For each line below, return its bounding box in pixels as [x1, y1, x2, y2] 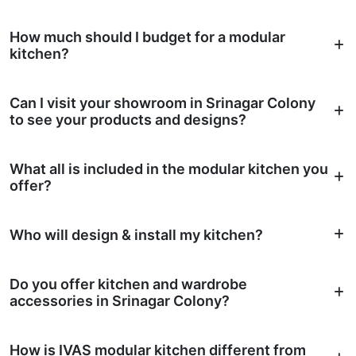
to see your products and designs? [10, 110, 246, 128]
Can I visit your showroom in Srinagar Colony [10, 94, 315, 111]
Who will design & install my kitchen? [10, 226, 263, 243]
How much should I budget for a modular [10, 28, 285, 45]
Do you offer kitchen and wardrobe [10, 275, 247, 292]
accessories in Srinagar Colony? [10, 292, 230, 309]
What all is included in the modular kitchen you [10, 160, 328, 177]
